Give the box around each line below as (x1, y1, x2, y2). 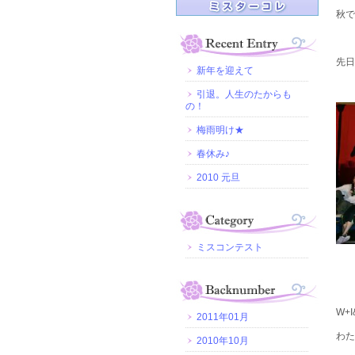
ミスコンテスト (197, 242, 263, 253)
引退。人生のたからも (197, 89, 292, 100)
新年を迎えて (197, 65, 254, 76)
